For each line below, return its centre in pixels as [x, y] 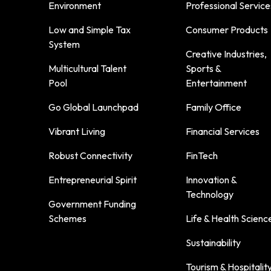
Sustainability [213, 242]
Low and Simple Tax [90, 29]
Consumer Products [227, 29]
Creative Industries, [226, 54]
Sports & [203, 68]
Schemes [67, 218]
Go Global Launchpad [93, 107]
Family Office [213, 107]
